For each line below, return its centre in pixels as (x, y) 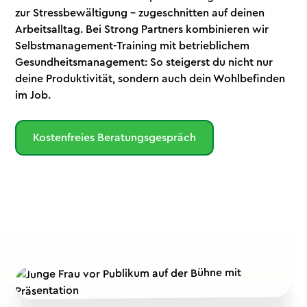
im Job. (33, 96)
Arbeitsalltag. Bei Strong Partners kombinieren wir (142, 30)
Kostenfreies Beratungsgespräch (115, 138)
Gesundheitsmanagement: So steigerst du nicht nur (144, 63)
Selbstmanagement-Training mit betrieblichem (133, 46)
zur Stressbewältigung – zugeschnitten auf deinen (140, 13)
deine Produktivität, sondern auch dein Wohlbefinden (150, 79)
